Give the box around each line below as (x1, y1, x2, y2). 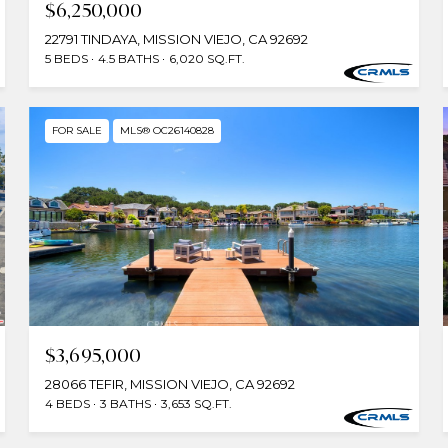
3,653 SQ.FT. (161, 395, 233, 411)
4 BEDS (45, 395, 91, 411)
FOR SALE (52, 123, 103, 137)
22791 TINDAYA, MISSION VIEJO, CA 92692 (45, 30, 309, 47)
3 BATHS (100, 395, 152, 411)
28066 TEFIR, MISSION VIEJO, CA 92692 (45, 375, 296, 392)
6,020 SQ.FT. (169, 50, 246, 66)
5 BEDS (45, 50, 89, 66)
